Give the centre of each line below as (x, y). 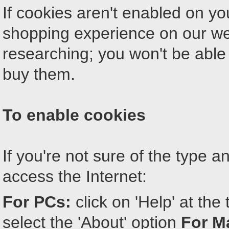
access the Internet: (75, 176)
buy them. (39, 74)
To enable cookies (74, 115)
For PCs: (37, 202)
